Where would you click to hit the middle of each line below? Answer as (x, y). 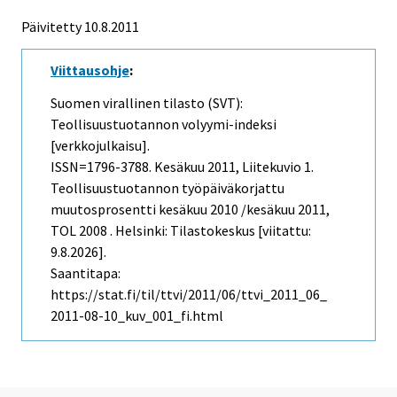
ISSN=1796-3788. (102, 167)
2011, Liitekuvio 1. (259, 167)
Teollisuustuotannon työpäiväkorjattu (167, 188)
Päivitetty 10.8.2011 (80, 27)
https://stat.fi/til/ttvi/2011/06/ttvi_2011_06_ (189, 295)
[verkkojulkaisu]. (100, 146)
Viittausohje (90, 70)
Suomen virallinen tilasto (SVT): (147, 103)
